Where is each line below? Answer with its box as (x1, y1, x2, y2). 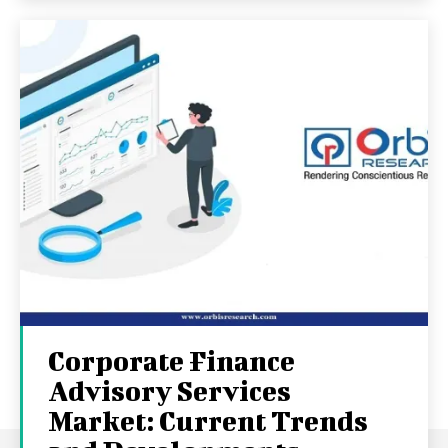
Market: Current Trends (48, 405, 368, 437)
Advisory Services (48, 375, 291, 407)
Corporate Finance (48, 345, 295, 377)
